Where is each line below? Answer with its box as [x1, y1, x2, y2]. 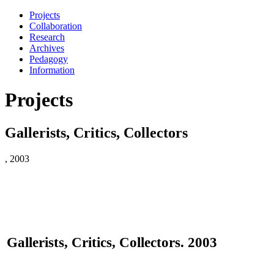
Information [29, 65, 75, 75]
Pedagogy [29, 54, 68, 64]
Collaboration [29, 21, 82, 31]
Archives [29, 43, 64, 53]
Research [29, 32, 65, 42]
